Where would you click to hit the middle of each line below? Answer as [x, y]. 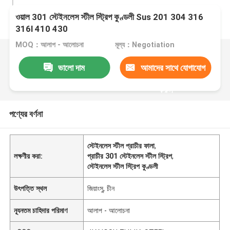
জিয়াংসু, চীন [101, 188]
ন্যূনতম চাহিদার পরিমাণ [41, 210]
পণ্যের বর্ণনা [26, 114]
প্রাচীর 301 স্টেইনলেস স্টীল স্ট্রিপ [130, 156]
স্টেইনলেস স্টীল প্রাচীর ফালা [121, 146]
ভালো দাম [72, 68]
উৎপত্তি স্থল [31, 188]
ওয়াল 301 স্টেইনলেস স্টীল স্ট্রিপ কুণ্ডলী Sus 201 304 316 [110, 17]
